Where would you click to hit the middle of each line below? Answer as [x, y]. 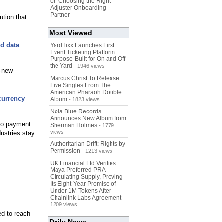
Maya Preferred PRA [78, 170]
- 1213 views [96, 151]
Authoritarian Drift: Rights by [88, 144]
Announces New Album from [88, 119]
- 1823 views [83, 99]
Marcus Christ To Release [85, 79]
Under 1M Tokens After [81, 191]
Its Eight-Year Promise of [83, 184]
